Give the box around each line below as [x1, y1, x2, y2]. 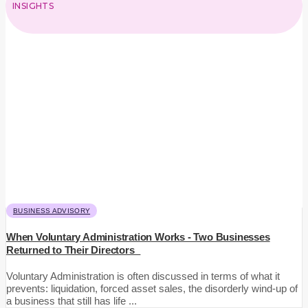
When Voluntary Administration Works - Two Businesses [6, 231, 270, 243]
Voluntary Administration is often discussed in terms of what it [6, 270, 280, 283]
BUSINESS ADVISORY [13, 206, 91, 214]
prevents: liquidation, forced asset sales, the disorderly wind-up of [6, 283, 298, 295]
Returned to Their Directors [6, 244, 141, 256]
